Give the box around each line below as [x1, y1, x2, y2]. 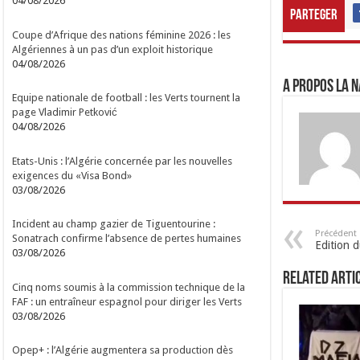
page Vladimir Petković [12, 106, 118, 119]
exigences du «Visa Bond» [12, 169, 133, 182]
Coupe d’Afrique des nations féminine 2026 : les [12, 28, 231, 41]
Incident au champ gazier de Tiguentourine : [12, 218, 216, 231]
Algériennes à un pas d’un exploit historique [12, 43, 214, 55]
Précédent [314, 228, 357, 239]
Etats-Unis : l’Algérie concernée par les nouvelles [12, 154, 233, 167]
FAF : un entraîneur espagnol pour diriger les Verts [12, 295, 243, 308]
